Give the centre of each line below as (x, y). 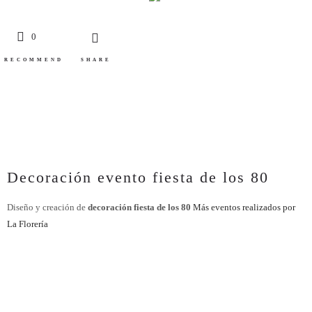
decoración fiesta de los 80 (139, 207)
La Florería (28, 224)
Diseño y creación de (47, 207)
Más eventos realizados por (244, 207)
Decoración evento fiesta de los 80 (138, 177)
